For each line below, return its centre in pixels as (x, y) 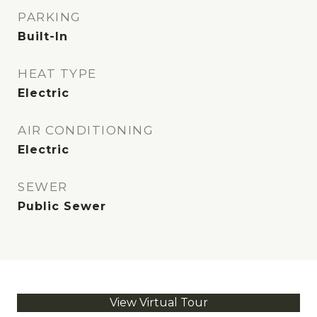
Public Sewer (62, 207)
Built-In (43, 37)
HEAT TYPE (57, 74)
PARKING (50, 17)
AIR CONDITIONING (86, 131)
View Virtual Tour (158, 303)
